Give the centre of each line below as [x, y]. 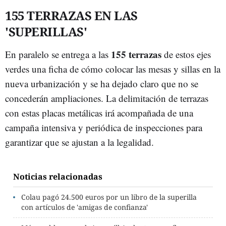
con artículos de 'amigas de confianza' [84, 207]
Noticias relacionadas [58, 177]
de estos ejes [187, 54]
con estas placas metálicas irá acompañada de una [99, 113]
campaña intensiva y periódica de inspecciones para [104, 128]
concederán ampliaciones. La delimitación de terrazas [107, 98]
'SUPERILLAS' [46, 32]
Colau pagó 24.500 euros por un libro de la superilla [109, 197]
